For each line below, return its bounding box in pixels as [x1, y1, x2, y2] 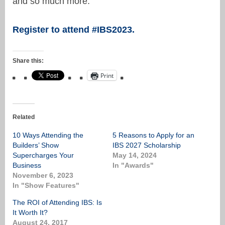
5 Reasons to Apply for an [113, 131, 194, 140]
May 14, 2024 [113, 151, 157, 160]
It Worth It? [13, 208, 48, 217]
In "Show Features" [13, 181, 79, 190]
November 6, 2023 [13, 171, 73, 180]
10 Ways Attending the [13, 131, 83, 140]
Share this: [13, 57, 44, 65]
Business [13, 161, 41, 170]
